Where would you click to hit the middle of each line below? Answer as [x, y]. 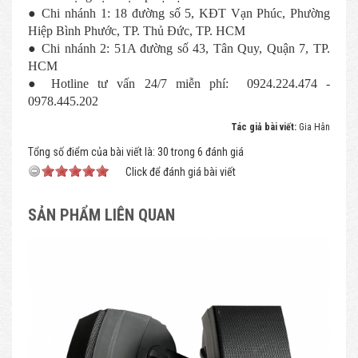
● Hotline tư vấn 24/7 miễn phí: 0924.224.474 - [179, 84]
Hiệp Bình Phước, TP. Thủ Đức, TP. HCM [137, 31]
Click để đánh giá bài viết [181, 172]
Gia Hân [314, 127]
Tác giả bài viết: [265, 127]
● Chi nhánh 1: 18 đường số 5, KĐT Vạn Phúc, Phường [179, 13]
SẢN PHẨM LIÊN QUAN [101, 215]
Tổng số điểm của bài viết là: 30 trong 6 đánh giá [136, 152]
